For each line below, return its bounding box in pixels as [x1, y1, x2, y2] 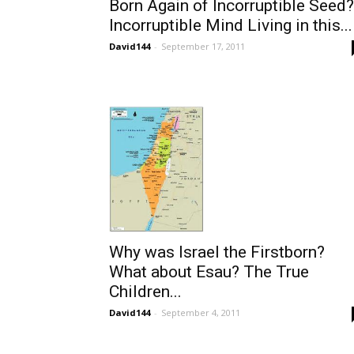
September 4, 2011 [161, 307, 240, 319]
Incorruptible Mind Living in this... [109, 15, 352, 35]
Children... [109, 282, 182, 302]
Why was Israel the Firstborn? [109, 243, 325, 262]
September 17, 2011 [161, 40, 245, 52]
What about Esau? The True [109, 262, 309, 282]
